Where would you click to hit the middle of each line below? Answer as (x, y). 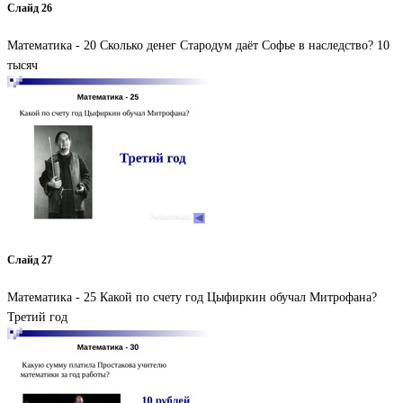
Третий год (37, 317)
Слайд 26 (30, 8)
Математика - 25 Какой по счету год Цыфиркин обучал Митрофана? (192, 297)
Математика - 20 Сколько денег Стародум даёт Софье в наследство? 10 (198, 46)
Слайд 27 (30, 260)
